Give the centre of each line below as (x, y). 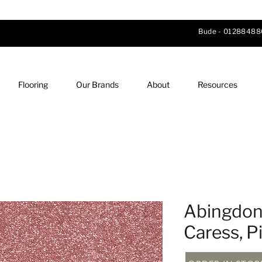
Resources (218, 85)
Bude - (211, 31)
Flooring (33, 85)
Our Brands (97, 85)
